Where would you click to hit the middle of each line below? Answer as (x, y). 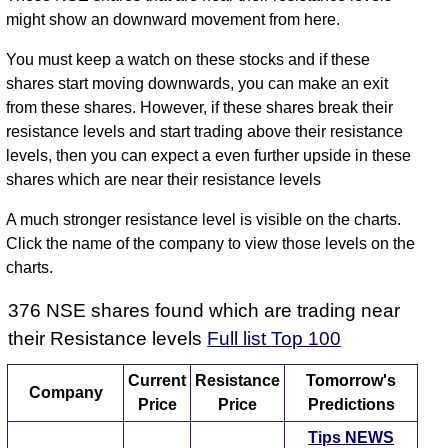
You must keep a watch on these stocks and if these (188, 60)
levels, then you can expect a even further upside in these (209, 156)
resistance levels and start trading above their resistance (205, 132)
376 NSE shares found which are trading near (204, 311)
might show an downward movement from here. (173, 20)
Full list (239, 339)
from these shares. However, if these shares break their (200, 108)
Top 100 (306, 339)
